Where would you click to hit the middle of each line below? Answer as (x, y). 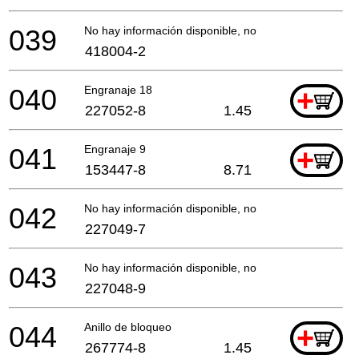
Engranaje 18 (118, 89)
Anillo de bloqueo (128, 327)
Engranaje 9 (115, 149)
